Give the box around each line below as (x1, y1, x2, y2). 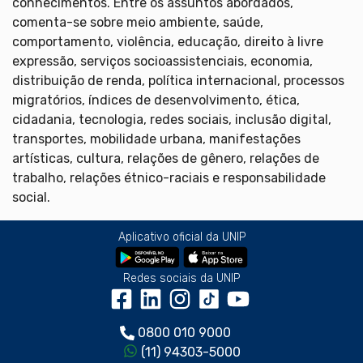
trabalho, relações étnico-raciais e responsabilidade (12, 169, 326, 186)
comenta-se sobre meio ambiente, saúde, (12, 14, 263, 30)
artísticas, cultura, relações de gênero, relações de (12, 150, 319, 166)
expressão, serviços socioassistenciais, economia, (12, 53, 313, 69)
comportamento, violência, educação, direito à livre (12, 33, 323, 49)
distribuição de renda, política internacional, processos (12, 72, 344, 88)
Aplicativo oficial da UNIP (117, 229, 246, 244)
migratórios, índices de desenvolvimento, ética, (12, 92, 300, 108)
